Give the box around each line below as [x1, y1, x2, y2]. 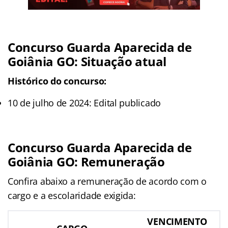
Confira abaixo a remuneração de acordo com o [8, 175, 207, 187]
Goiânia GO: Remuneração [8, 153, 165, 170]
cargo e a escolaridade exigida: [8, 189, 136, 202]
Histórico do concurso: [8, 74, 107, 87]
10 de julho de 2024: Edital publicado [8, 96, 161, 109]
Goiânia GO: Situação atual [8, 52, 166, 70]
